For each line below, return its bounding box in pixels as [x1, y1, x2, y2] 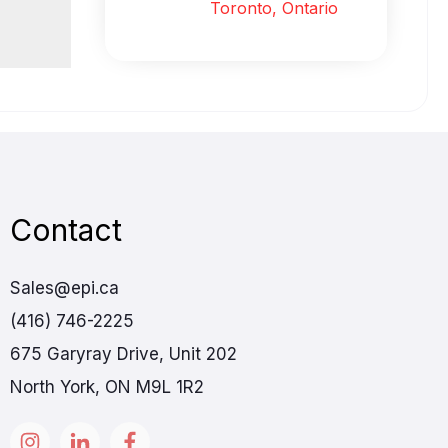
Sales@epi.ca [9, 278, 119, 299]
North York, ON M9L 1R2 [9, 377, 204, 398]
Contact [9, 212, 130, 249]
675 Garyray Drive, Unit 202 [9, 344, 237, 365]
